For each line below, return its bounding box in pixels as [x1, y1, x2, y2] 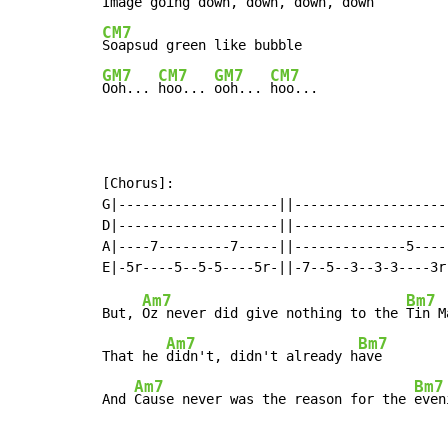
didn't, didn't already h [166, 348, 358, 365]
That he [102, 348, 166, 365]
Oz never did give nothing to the [142, 305, 406, 322]
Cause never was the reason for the [134, 391, 414, 408]
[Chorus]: [102, 175, 174, 192]
